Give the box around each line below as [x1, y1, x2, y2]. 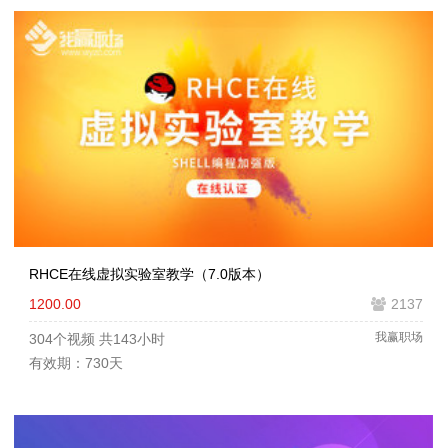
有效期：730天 [29, 354, 123, 371]
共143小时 [99, 330, 165, 347]
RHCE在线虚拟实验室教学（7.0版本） [29, 265, 270, 282]
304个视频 [29, 330, 95, 347]
